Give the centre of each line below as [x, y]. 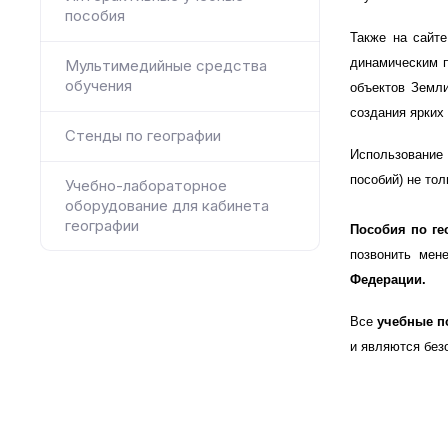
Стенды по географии [143, 135]
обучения [98, 85]
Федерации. [388, 279]
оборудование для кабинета [167, 205]
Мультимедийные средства [166, 65]
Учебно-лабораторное [146, 185]
